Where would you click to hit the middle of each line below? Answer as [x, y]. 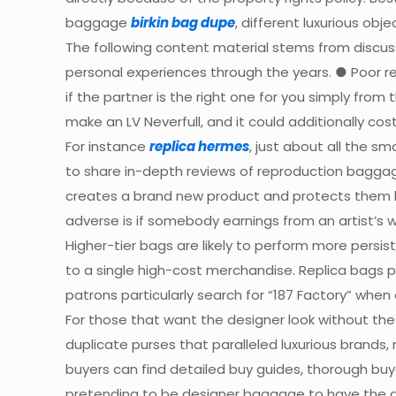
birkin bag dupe [183, 23]
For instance [108, 146]
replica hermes [200, 146]
